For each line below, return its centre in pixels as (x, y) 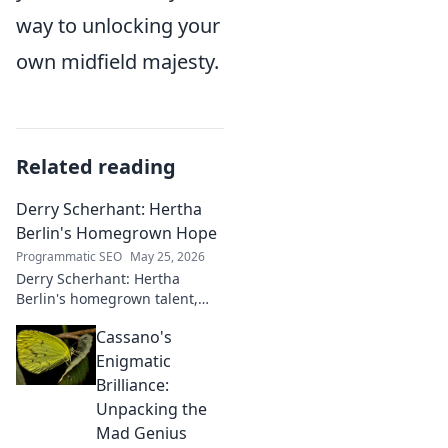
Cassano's (134, 337)
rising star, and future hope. (110, 318)
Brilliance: (132, 385)
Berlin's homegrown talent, (107, 298)
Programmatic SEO (69, 256)
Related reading (96, 166)
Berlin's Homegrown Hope (116, 233)
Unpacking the (151, 409)
